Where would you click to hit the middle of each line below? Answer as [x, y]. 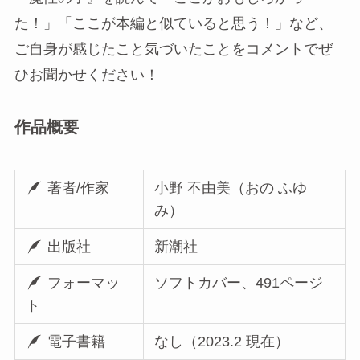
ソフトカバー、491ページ [239, 282]
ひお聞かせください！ [86, 74]
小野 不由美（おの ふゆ [231, 188]
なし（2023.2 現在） [222, 341]
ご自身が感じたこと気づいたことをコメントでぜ [173, 49]
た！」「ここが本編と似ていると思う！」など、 [173, 23]
